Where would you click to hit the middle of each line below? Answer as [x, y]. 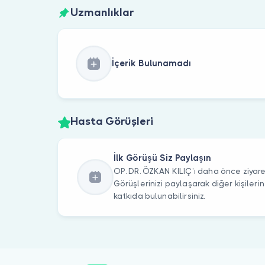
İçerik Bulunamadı [151, 64]
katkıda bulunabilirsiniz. [159, 196]
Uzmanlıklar [102, 13]
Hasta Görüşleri [112, 122]
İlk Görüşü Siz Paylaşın [162, 158]
